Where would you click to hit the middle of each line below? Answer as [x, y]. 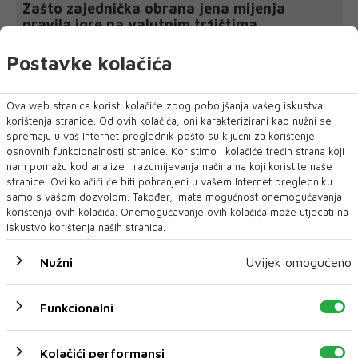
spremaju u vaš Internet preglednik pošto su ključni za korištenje [161, 135]
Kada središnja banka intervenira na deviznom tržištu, [159, 40]
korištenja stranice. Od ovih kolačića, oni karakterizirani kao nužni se [169, 120]
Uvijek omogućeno [298, 262]
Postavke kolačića [89, 63]
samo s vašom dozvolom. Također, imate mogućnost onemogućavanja [174, 196]
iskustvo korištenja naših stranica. [86, 227]
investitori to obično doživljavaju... [108, 54]
